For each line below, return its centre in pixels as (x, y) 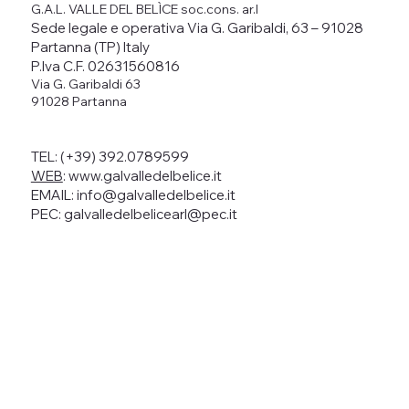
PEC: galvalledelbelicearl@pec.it (134, 214)
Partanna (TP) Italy (90, 47)
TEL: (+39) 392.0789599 (110, 156)
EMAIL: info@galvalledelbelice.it (133, 194)
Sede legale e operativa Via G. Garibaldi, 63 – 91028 (197, 27)
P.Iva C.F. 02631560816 (105, 66)
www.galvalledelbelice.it (145, 175)
